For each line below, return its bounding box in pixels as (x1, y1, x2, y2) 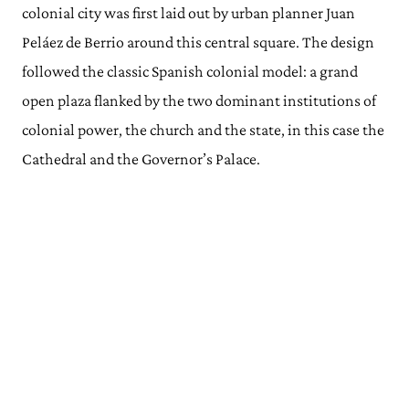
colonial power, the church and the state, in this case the (22, 120, 384, 139)
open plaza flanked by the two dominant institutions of (22, 90, 376, 110)
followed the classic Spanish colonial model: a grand (22, 61, 358, 80)
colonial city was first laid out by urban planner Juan (22, 3, 355, 22)
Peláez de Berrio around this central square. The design (22, 32, 374, 51)
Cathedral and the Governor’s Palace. (22, 149, 260, 168)
